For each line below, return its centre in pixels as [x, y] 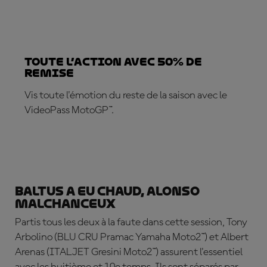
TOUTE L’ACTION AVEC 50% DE [113, 62]
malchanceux [65, 204]
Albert [235, 237]
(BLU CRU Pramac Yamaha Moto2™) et [137, 237]
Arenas [30, 252]
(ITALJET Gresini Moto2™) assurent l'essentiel [145, 252]
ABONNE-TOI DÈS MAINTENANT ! [101, 144]
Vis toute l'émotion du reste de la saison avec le [126, 95]
